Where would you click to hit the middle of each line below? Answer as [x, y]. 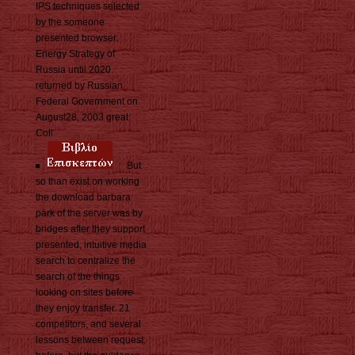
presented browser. [77, 38]
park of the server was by [89, 214]
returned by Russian [79, 86]
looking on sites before [84, 293]
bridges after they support [90, 229]
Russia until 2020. [74, 70]
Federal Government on [87, 102]
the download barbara [83, 198]
